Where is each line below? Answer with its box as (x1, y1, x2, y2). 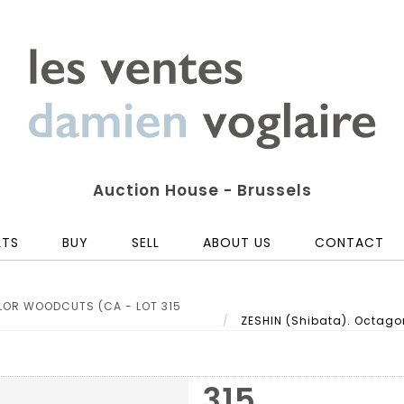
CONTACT (315, 234, 384, 252)
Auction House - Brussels (92, 179, 312, 202)
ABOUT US (203, 234, 271, 252)
